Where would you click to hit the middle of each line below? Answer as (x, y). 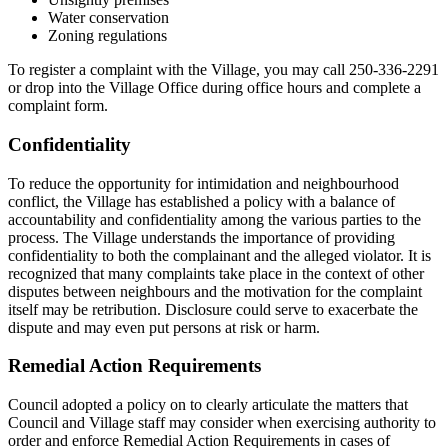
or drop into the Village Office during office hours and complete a (214, 88)
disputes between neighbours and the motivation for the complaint (215, 291)
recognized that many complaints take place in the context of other (216, 273)
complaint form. (58, 106)
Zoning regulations (107, 36)
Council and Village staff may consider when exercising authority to (222, 423)
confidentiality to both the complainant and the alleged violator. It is (219, 255)
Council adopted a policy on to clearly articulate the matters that (208, 405)
